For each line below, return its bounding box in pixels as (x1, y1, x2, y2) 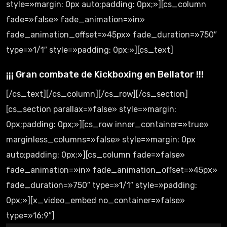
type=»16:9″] (6, 211, 55, 220)
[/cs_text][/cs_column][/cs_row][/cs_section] (6, 89, 188, 99)
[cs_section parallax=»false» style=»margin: (6, 104, 176, 114)
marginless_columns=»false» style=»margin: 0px (6, 135, 196, 144)
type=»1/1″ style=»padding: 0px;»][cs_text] (6, 45, 173, 55)
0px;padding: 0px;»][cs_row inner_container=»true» (6, 120, 209, 129)
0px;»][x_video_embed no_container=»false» (6, 196, 185, 205)
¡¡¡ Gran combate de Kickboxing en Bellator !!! (6, 69, 204, 80)
